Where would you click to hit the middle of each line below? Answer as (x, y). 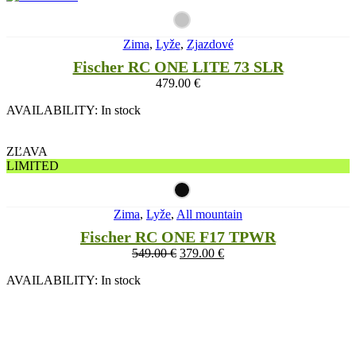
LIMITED (33, 166)
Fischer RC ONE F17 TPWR (178, 237)
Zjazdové (210, 44)
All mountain (209, 215)
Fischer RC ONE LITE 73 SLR (178, 67)
